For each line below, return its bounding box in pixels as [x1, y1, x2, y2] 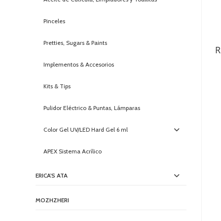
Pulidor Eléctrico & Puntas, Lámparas [43, 104, 140, 112]
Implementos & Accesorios [43, 61, 114, 69]
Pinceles [43, 17, 65, 25]
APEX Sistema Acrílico [43, 147, 102, 155]
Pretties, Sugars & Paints [43, 39, 107, 47]
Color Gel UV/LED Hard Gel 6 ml [43, 126, 128, 134]
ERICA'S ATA [36, 172, 68, 180]
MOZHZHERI [36, 196, 69, 204]
